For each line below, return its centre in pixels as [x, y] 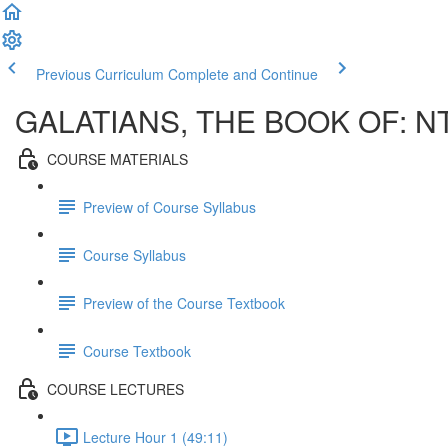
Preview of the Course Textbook [184, 302]
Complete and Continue [243, 74]
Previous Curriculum [100, 74]
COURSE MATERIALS [117, 158]
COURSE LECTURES [115, 388]
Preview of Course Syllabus [169, 206]
